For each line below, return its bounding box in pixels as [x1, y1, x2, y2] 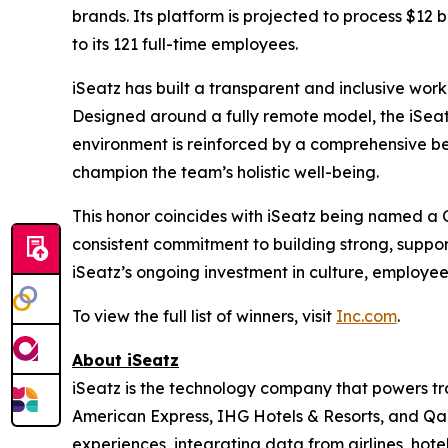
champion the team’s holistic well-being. [72, 162, 379, 182]
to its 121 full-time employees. [72, 34, 298, 54]
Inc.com [336, 306, 397, 326]
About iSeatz [72, 350, 179, 370]
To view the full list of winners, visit [72, 306, 336, 326]
